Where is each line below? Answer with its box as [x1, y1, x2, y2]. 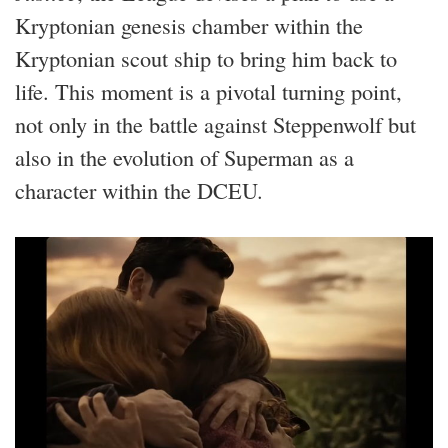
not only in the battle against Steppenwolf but [15, 108, 416, 139]
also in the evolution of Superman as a [15, 141, 354, 172]
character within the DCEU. [15, 174, 263, 205]
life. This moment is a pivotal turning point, [15, 75, 402, 106]
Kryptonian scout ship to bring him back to [15, 42, 397, 73]
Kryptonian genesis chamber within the [15, 9, 363, 40]
